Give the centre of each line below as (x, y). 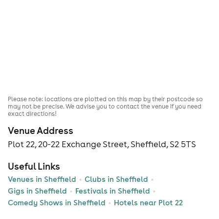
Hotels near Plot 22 (148, 203)
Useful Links (34, 166)
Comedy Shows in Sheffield (57, 203)
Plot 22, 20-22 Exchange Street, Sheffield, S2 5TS (102, 144)
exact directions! (32, 113)
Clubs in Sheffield (116, 179)
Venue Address (41, 131)
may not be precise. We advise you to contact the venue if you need (105, 106)
